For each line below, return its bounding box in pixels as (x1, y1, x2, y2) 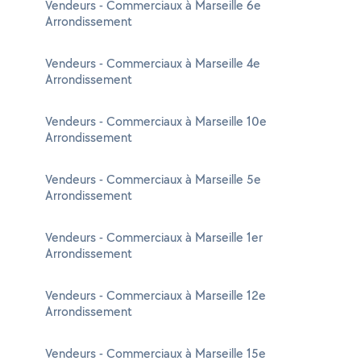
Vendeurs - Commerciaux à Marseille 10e (45, 113, 267, 130)
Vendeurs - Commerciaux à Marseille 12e (45, 287, 266, 304)
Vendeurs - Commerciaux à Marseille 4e (45, 55, 260, 72)
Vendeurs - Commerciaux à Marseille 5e (45, 171, 261, 188)
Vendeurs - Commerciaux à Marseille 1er (45, 229, 263, 246)
